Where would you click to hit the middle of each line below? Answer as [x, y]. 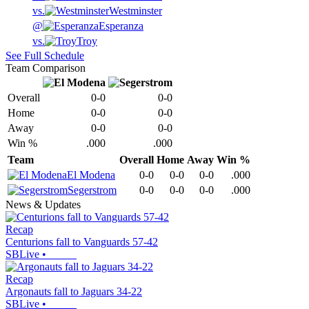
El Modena [91, 175]
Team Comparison [46, 68]
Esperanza [121, 26]
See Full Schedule [45, 56]
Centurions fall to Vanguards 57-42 [82, 242]
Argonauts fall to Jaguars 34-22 [74, 292]
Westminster [136, 11]
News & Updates [43, 205]
